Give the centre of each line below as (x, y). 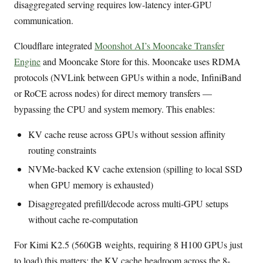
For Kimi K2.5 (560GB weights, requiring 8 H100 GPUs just (128, 244)
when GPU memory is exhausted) (91, 185)
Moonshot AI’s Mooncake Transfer (159, 46)
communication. (44, 21)
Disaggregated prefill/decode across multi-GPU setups (128, 203)
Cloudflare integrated (54, 46)
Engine (27, 62)
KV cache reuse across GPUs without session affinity (127, 134)
